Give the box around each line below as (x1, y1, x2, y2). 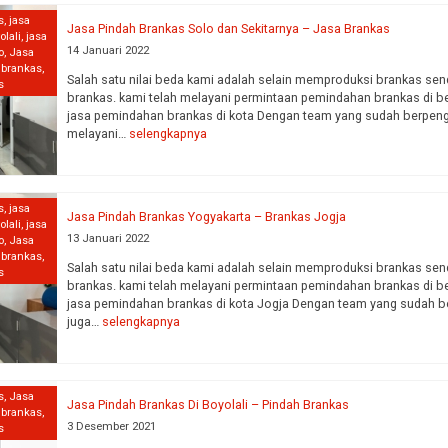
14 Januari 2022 (67, 44, 150, 57)
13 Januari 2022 (67, 232, 150, 245)
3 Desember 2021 (67, 420, 157, 433)
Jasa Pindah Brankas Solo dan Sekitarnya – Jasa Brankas (67, 21, 391, 36)
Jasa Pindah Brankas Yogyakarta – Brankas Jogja (67, 209, 347, 224)
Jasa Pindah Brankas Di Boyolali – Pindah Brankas (67, 397, 350, 412)
